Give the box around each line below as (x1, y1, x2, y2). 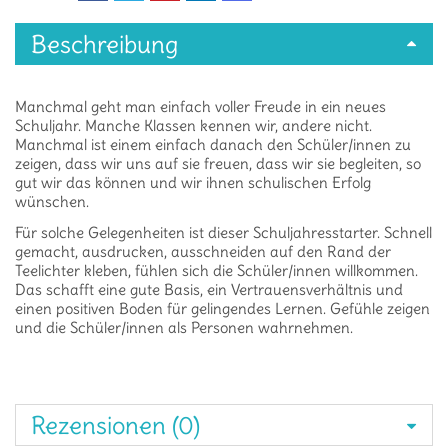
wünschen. (15, 192, 89, 212)
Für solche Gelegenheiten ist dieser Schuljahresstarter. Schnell (15, 223, 432, 243)
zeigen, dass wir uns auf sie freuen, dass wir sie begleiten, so (15, 154, 421, 174)
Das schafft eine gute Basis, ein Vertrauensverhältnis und (15, 280, 403, 300)
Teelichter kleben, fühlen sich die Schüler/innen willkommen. (15, 261, 418, 281)
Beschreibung (31, 29, 178, 60)
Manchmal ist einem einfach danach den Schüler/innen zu (15, 135, 411, 155)
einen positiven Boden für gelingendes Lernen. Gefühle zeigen (15, 299, 430, 319)
